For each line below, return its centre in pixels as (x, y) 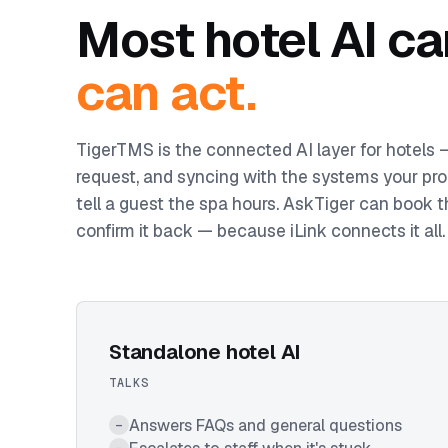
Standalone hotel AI (205, 351)
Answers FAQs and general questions (265, 425)
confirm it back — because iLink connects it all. (260, 230)
